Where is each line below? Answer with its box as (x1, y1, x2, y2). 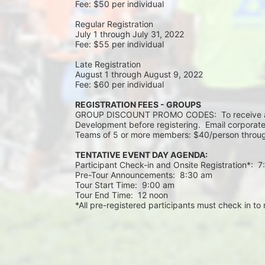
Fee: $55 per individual (75, 39, 166, 50)
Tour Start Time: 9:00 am (75, 180, 174, 190)
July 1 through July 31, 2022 (75, 29, 184, 40)
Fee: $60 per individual (75, 79, 166, 90)
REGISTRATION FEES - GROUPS (75, 99, 201, 110)
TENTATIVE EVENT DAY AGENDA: (75, 150, 208, 160)
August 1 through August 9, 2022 (75, 69, 203, 80)
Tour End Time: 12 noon (75, 190, 168, 201)
